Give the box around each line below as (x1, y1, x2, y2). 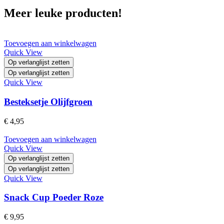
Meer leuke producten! (4, 6, 122, 20)
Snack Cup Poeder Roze (4, 192, 103, 203)
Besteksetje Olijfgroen (4, 96, 92, 107)
